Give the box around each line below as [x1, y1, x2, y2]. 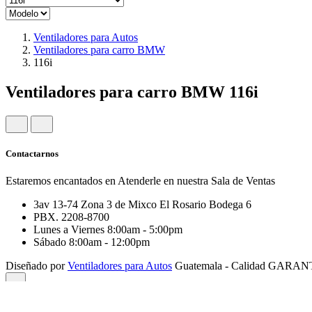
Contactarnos [6, 148, 58, 159]
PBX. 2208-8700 [33, 211, 109, 224]
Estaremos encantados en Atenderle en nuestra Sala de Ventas [6, 175, 275, 187]
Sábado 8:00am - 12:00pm [33, 236, 150, 249]
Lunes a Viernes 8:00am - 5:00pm [33, 224, 182, 236]
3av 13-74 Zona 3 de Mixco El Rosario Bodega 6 [33, 198, 251, 211]
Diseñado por [6, 260, 68, 272]
